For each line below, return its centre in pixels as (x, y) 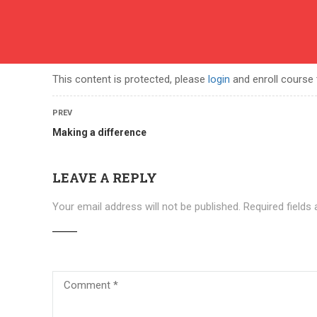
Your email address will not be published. (146, 207)
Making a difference (99, 132)
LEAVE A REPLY (105, 178)
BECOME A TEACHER (220, 68)
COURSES (119, 68)
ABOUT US (40, 68)
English (71, 16)
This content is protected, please (130, 79)
